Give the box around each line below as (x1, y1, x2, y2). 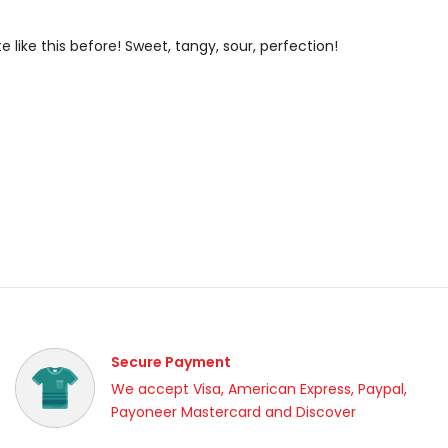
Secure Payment (111, 352, 231, 372)
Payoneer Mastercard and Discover (111, 402, 356, 422)
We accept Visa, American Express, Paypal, (111, 379, 407, 399)
